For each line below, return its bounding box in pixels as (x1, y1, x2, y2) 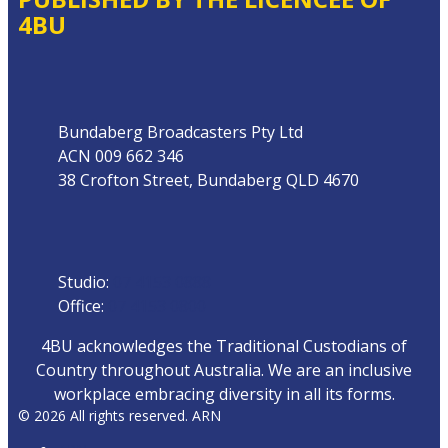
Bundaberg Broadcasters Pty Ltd (58, 121, 303, 144)
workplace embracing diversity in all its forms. (53, 383, 395, 406)
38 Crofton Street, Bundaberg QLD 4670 (58, 169, 359, 192)
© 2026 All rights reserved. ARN (18, 406, 221, 426)
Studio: (58, 271, 113, 294)
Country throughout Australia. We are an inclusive (36, 359, 412, 382)
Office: (58, 295, 108, 318)
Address (17, 58, 77, 81)
